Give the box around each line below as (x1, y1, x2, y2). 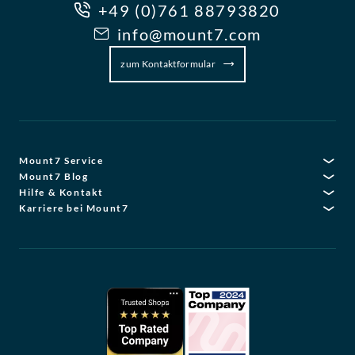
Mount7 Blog (19, 170, 89, 183)
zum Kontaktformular (120, 58, 218, 71)
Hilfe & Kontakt (19, 186, 104, 199)
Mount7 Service (19, 155, 104, 167)
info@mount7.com (116, 25, 261, 44)
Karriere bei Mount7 (19, 202, 129, 215)
